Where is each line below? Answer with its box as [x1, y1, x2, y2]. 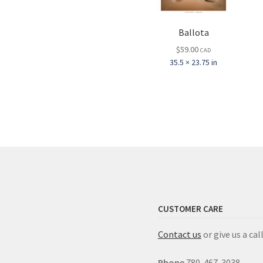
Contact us [157, 228, 201, 241]
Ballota [178, 26, 209, 38]
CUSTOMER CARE [157, 203, 223, 214]
